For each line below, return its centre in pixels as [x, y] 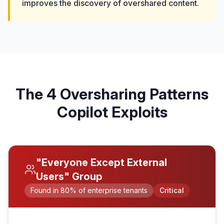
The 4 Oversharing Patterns [112, 94]
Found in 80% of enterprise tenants [89, 190]
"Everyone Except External [101, 162]
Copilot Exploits [112, 112]
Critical [172, 190]
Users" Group [69, 176]
